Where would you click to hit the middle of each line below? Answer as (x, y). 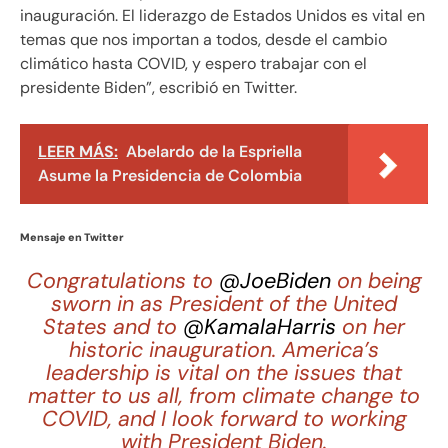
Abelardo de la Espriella (214, 151)
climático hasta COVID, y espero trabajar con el (193, 63)
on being (376, 280)
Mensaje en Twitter (72, 236)
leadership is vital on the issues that (224, 372)
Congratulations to (122, 280)
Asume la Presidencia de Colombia (170, 175)
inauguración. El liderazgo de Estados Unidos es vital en (222, 15)
